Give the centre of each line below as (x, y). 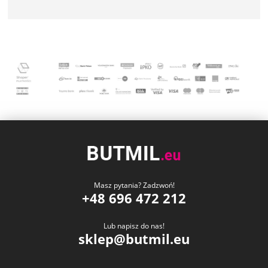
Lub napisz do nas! (134, 226)
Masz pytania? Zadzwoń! (134, 185)
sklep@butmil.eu (134, 239)
